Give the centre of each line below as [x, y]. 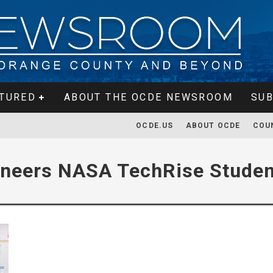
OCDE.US [155, 126]
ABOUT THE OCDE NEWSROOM [148, 97]
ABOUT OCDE [213, 126]
